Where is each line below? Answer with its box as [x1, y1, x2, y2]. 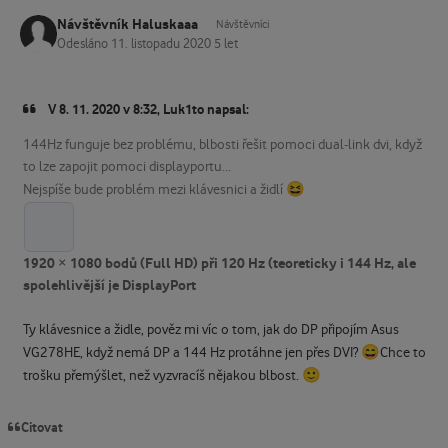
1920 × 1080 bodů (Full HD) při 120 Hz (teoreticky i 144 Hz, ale [22, 254, 416, 272]
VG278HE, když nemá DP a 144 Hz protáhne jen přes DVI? [22, 344, 361, 361]
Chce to [379, 344, 426, 361]
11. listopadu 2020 [111, 36, 214, 51]
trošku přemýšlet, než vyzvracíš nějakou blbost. [22, 367, 302, 384]
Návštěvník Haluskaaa [57, 16, 198, 34]
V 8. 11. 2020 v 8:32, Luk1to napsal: [45, 101, 250, 117]
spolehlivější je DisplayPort [22, 276, 196, 294]
